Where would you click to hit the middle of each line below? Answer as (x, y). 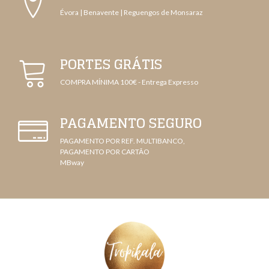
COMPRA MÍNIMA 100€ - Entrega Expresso (129, 82)
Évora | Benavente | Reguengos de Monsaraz (132, 12)
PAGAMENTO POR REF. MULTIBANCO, (122, 141)
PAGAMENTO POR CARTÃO (105, 152)
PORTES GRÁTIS (111, 64)
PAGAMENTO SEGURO (131, 123)
